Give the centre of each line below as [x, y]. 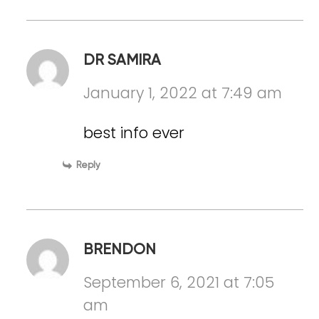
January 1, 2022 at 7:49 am [183, 93]
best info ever [134, 133]
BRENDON [120, 251]
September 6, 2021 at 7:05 [179, 283]
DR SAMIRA [122, 61]
